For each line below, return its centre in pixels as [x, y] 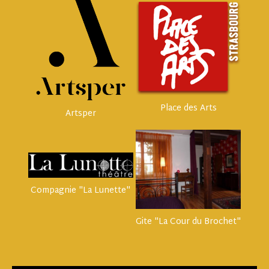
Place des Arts [188, 109]
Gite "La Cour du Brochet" [189, 222]
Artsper [80, 113]
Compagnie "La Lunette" [81, 190]
